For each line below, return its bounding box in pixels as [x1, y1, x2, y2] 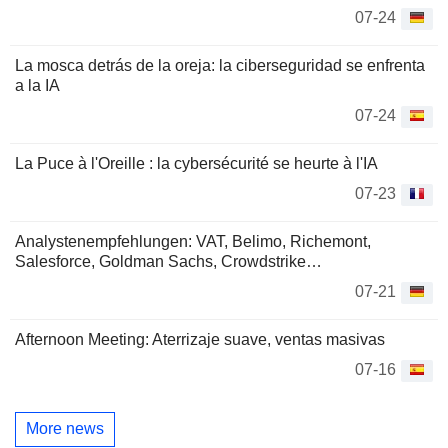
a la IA [15, 76, 60, 94]
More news [26, 420, 104, 438]
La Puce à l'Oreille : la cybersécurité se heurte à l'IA [15, 154, 378, 172]
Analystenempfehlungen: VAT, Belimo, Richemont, [15, 232, 371, 250]
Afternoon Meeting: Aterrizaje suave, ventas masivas [15, 330, 385, 348]
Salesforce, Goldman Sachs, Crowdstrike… [15, 252, 322, 270]
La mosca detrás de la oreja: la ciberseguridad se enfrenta [15, 56, 425, 74]
